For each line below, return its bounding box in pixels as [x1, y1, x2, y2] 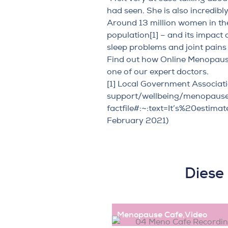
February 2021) [106, 115, 168, 126]
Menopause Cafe [117, 209, 183, 220]
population [106, 30, 150, 40]
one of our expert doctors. [106, 66, 209, 77]
